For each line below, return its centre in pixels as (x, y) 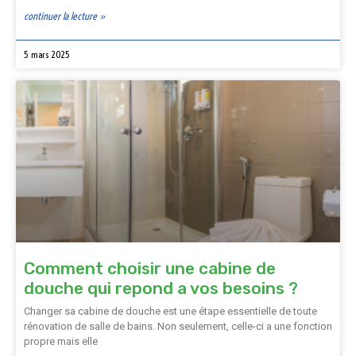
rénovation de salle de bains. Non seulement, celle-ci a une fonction (178, 326)
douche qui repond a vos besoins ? (161, 288)
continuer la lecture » (65, 16)
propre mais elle (61, 341)
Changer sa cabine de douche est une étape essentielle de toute (170, 311)
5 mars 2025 (47, 54)
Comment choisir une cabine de (150, 268)
